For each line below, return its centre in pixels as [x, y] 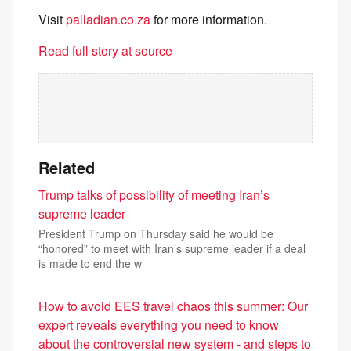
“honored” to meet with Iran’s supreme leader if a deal [172, 248]
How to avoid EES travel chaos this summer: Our [173, 306]
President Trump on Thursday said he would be [156, 233]
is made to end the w [90, 263]
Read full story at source [105, 51]
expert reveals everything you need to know [159, 325]
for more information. [209, 19]
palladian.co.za [108, 19]
